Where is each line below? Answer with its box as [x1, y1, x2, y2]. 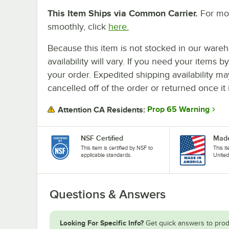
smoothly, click [48, 21, 106, 32]
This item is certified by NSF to [81, 144, 153, 151]
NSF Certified [81, 133, 123, 142]
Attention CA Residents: [58, 105, 145, 114]
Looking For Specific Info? [60, 218, 144, 227]
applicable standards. [81, 151, 132, 158]
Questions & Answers [50, 187, 166, 201]
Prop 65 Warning [147, 105, 210, 114]
